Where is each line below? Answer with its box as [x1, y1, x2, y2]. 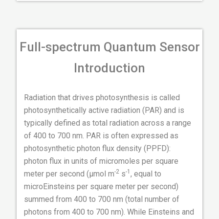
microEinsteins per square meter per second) [24, 182, 178, 192]
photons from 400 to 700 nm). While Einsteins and [24, 207, 194, 217]
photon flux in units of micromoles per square [24, 156, 178, 166]
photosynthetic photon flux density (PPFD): [24, 144, 171, 153]
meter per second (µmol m [24, 169, 114, 179]
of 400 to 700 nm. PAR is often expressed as [24, 131, 178, 141]
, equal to [131, 169, 161, 179]
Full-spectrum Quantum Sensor [19, 40, 200, 55]
